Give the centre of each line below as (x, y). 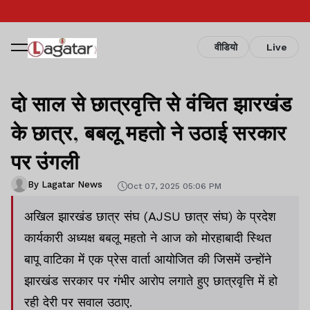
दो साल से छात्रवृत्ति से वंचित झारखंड (152, 103)
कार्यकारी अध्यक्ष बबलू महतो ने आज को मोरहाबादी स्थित (148, 238)
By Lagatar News (65, 184)
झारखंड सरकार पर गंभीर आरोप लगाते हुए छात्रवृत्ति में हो (151, 281)
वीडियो (226, 47)
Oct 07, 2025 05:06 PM (174, 186)
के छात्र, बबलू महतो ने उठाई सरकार (149, 132)
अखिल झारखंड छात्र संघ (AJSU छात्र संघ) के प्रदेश (150, 216)
